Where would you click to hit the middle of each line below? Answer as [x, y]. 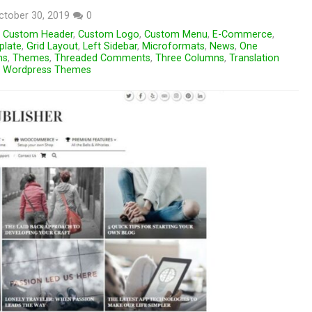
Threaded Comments [102, 58]
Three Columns [190, 58]
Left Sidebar [110, 46]
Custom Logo [109, 34]
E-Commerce [242, 34]
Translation [254, 58]
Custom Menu [176, 34]
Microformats [173, 46]
